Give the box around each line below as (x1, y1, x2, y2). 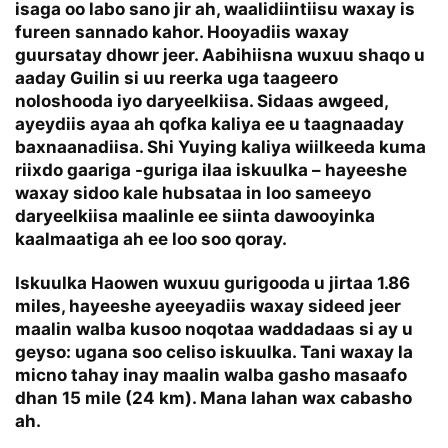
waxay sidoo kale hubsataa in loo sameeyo (15, 183, 371, 204)
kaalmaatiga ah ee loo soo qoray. (15, 229, 287, 250)
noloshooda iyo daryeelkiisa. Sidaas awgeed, (15, 91, 388, 112)
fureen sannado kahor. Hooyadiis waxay (15, 22, 349, 43)
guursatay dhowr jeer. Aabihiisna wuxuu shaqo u (15, 45, 425, 66)
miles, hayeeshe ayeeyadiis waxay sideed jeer (15, 296, 401, 317)
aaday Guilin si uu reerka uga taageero (15, 68, 338, 89)
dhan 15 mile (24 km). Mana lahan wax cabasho (15, 388, 412, 409)
